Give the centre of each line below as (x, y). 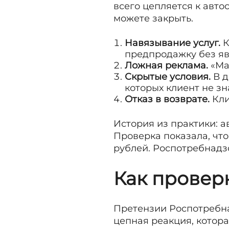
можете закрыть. (153, 19)
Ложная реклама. (166, 66)
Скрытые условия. (168, 77)
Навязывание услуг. (173, 43)
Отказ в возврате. (167, 99)
